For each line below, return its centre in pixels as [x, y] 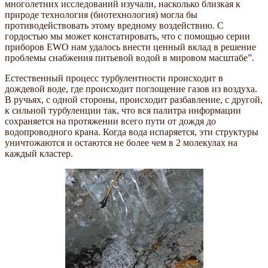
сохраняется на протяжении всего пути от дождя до [110, 121]
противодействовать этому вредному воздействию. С [114, 26]
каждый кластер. [39, 154]
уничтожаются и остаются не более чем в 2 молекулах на [121, 143]
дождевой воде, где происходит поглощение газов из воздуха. [131, 89]
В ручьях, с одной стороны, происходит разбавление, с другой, [134, 100]
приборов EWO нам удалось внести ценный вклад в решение [130, 47]
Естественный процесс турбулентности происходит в [114, 78]
